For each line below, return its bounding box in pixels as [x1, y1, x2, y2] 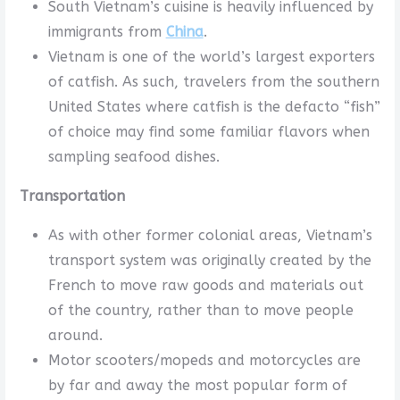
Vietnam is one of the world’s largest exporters [47, 47, 375, 65]
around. [47, 326, 103, 344]
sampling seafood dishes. [47, 147, 220, 165]
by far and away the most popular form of [47, 376, 347, 394]
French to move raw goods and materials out [47, 276, 363, 294]
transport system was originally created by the [47, 251, 371, 269]
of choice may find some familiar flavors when [47, 122, 370, 140]
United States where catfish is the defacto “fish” [47, 97, 380, 115]
